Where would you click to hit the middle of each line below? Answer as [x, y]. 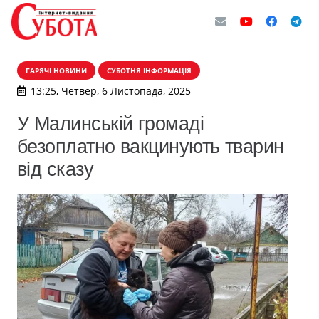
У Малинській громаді [111, 124]
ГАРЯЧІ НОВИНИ [56, 70]
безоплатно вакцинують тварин [151, 146]
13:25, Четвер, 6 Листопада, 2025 [110, 91]
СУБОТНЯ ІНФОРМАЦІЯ [149, 70]
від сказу [56, 169]
